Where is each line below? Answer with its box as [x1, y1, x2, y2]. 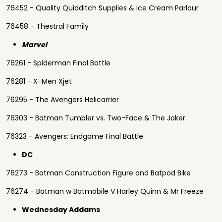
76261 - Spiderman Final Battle [6, 58, 111, 68]
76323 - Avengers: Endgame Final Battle [6, 131, 143, 141]
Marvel [22, 40, 49, 50]
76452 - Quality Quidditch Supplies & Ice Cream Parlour [6, 3, 199, 13]
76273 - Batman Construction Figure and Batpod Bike [6, 168, 191, 178]
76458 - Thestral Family [6, 21, 89, 31]
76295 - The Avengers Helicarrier [6, 95, 119, 105]
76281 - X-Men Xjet [6, 76, 72, 86]
